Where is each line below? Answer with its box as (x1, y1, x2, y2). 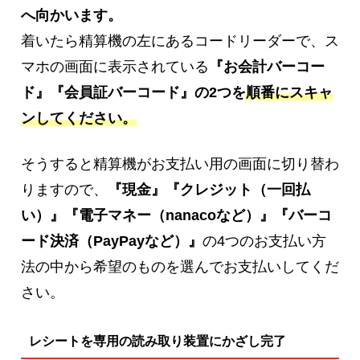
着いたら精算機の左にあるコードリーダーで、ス (21, 33, 339, 50)
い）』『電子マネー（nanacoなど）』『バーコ (21, 207, 332, 224)
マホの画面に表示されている (21, 59, 209, 76)
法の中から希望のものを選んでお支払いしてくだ (21, 259, 339, 276)
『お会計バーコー (209, 59, 325, 76)
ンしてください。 (21, 110, 137, 127)
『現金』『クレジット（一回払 (108, 182, 310, 198)
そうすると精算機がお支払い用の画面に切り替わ (21, 156, 339, 173)
